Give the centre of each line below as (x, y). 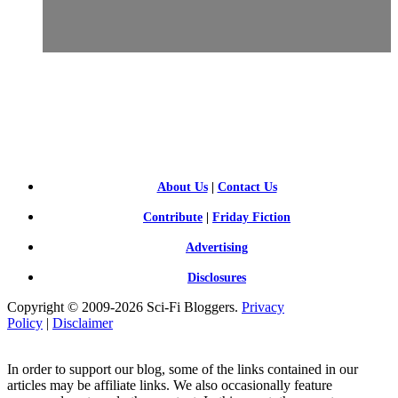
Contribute (173, 217)
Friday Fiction (251, 217)
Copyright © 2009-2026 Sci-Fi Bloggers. (124, 306)
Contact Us (247, 187)
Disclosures (217, 277)
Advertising (217, 247)
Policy (25, 322)
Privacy (263, 306)
